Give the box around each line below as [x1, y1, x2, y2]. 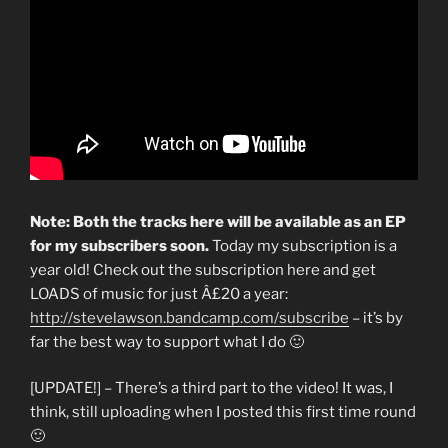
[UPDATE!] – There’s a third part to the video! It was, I [30, 379, 393, 398]
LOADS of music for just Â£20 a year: [30, 284, 288, 303]
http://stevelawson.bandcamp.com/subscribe [30, 308, 349, 327]
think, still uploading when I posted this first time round [30, 403, 416, 422]
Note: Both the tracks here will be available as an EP [30, 212, 406, 231]
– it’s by [349, 308, 403, 327]
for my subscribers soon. [30, 236, 209, 255]
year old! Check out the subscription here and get [30, 260, 376, 279]
